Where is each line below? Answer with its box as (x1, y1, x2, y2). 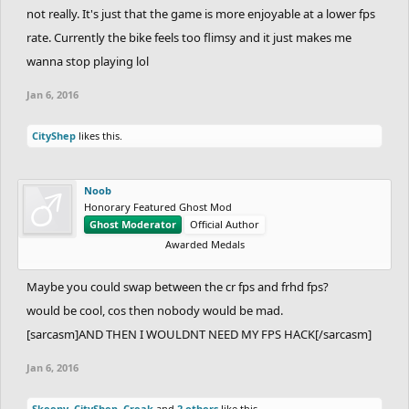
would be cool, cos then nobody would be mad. (26, 301, 283, 319)
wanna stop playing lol (26, 52, 149, 69)
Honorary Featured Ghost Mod (84, 199, 232, 214)
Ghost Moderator (89, 216, 176, 231)
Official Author (190, 216, 259, 231)
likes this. (76, 128, 122, 142)
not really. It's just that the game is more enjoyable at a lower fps (26, 5, 375, 22)
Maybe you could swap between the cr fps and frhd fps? (26, 278, 329, 295)
